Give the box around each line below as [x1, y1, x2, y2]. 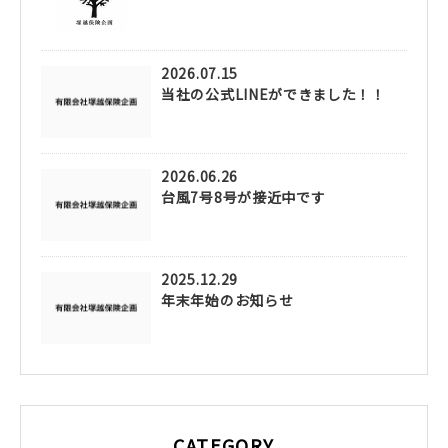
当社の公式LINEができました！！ [161, 83, 386, 104]
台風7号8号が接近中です [161, 186, 326, 207]
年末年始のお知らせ [161, 289, 294, 310]
